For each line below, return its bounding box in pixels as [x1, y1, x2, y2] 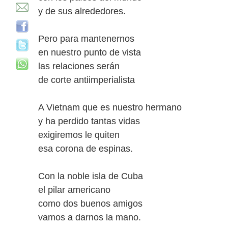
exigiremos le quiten [38, 130, 120, 140]
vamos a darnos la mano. [38, 212, 141, 222]
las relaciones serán [38, 61, 120, 71]
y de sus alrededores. [38, 6, 126, 16]
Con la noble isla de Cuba [38, 171, 143, 181]
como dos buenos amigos [38, 198, 142, 209]
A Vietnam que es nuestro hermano [38, 102, 182, 112]
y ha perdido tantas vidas [38, 116, 140, 126]
